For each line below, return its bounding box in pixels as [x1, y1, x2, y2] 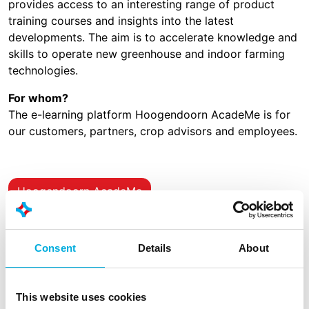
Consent [34, 241, 76, 254]
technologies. [8, 63, 78, 77]
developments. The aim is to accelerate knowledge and [8, 30, 297, 44]
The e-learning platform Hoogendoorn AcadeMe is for [8, 108, 290, 121]
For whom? [8, 91, 68, 105]
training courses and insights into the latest [8, 14, 234, 28]
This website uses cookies [16, 290, 147, 303]
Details [137, 241, 172, 254]
